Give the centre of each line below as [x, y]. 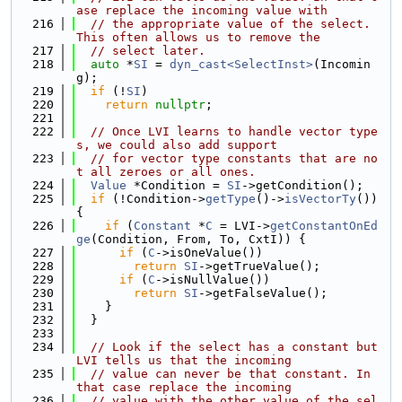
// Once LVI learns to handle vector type [234, 131]
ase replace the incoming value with [202, 10]
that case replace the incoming [184, 387]
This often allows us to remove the [198, 37]
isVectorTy [320, 199]
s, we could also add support [177, 145]
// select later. [148, 51]
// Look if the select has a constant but [234, 347]
